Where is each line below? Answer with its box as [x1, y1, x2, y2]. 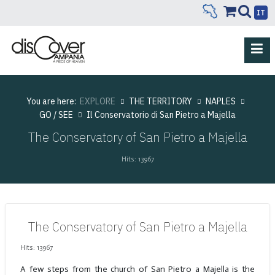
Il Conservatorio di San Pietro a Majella [87, 109, 236, 120]
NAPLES [205, 95, 236, 107]
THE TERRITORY [128, 95, 192, 107]
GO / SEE [39, 109, 73, 120]
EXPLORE [79, 95, 115, 107]
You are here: [26, 95, 80, 107]
